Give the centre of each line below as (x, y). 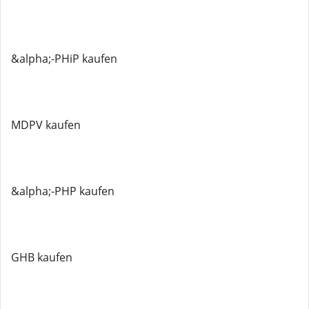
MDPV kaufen (46, 125)
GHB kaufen (42, 257)
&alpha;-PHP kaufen (63, 191)
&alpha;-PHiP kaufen (64, 59)
